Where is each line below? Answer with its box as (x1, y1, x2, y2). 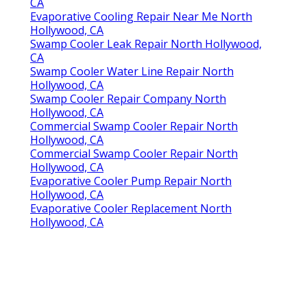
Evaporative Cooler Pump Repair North (30, 173, 232, 189)
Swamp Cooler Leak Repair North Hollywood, (30, 36, 262, 52)
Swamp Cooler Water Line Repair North (30, 64, 234, 79)
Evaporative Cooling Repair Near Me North (30, 9, 252, 25)
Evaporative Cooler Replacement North (30, 201, 232, 217)
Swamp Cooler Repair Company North (30, 91, 226, 107)
